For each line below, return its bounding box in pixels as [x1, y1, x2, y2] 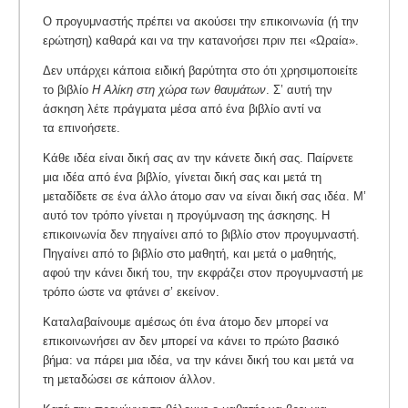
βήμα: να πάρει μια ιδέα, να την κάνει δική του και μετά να [43, 352, 354, 367]
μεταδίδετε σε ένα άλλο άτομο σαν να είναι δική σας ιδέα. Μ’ [43, 189, 366, 204]
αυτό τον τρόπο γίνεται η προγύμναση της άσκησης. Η [43, 209, 330, 223]
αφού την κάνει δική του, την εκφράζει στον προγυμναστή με [43, 266, 363, 280]
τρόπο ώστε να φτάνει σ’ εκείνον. [43, 285, 219, 300]
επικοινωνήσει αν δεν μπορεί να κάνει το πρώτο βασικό [43, 333, 339, 348]
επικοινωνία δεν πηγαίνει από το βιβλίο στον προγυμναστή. [43, 228, 360, 242]
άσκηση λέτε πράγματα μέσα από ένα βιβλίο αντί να [43, 102, 321, 117]
